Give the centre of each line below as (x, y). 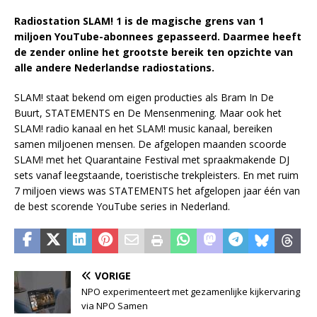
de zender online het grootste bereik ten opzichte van (154, 52)
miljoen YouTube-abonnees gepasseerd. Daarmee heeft (158, 37)
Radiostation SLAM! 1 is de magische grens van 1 (139, 21)
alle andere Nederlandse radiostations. (114, 68)
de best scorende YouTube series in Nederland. (122, 207)
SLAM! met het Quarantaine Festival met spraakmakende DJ (152, 160)
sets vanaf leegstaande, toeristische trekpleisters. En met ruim (156, 175)
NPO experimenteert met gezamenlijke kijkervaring (191, 292)
